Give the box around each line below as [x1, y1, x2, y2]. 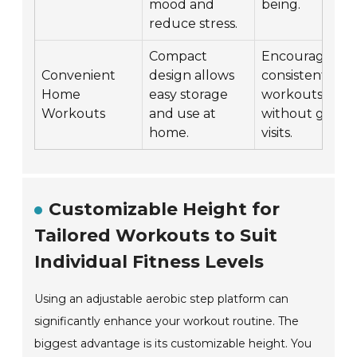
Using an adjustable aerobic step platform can [34, 292, 289, 307]
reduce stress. [149, 16, 238, 32]
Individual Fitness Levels [34, 251, 265, 273]
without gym [261, 106, 345, 122]
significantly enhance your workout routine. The [34, 314, 300, 329]
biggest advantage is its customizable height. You [34, 336, 312, 351]
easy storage [149, 87, 229, 103]
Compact [149, 49, 208, 65]
